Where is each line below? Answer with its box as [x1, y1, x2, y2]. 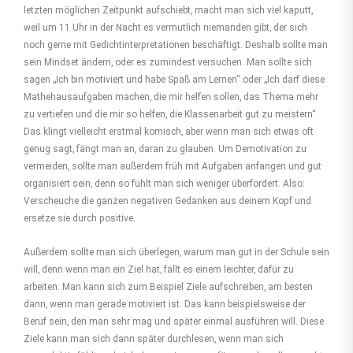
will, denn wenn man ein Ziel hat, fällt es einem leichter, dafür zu [24, 264, 294, 276]
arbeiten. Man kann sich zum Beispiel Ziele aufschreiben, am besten [24, 281, 313, 293]
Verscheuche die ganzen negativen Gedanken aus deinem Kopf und [24, 195, 311, 207]
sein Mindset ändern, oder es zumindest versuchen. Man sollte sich [24, 57, 312, 69]
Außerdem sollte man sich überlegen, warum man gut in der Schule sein [24, 247, 329, 258]
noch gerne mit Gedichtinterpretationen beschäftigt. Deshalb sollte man [24, 39, 328, 51]
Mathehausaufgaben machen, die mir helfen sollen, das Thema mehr [24, 91, 318, 103]
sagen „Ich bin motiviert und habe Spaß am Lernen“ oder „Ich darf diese [24, 74, 325, 86]
